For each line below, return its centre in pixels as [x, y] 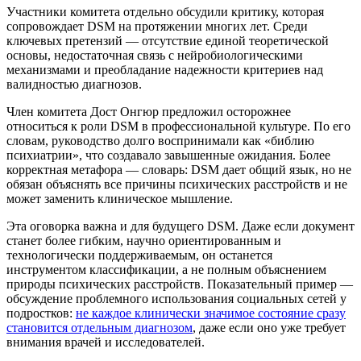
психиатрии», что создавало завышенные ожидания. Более [168, 155]
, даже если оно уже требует [269, 327]
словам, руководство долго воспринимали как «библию [160, 140]
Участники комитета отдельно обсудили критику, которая [165, 11]
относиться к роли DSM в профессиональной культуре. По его [178, 126]
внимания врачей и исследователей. [107, 342]
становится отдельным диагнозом [100, 327]
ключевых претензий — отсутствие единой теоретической [168, 40]
